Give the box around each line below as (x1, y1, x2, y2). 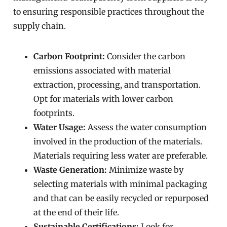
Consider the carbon (105, 51, 186, 61)
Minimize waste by (107, 165, 184, 175)
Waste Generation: (33, 165, 107, 175)
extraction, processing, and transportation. (33, 80, 201, 90)
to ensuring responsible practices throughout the (13, 7, 205, 17)
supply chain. (13, 21, 66, 31)
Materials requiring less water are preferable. (33, 150, 208, 161)
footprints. (33, 108, 75, 118)
